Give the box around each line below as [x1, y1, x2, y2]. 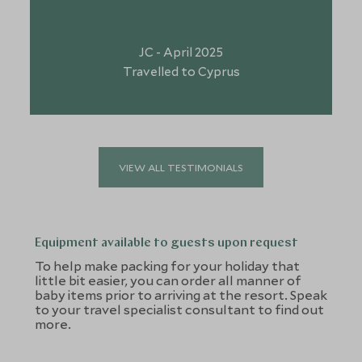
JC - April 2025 [139, 44, 223, 61]
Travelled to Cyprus [122, 63, 240, 80]
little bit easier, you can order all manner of [34, 271, 301, 289]
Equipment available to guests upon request [34, 237, 298, 250]
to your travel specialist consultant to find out [34, 301, 324, 318]
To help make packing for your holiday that [34, 257, 300, 275]
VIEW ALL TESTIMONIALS [119, 160, 243, 174]
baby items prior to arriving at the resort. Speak [34, 286, 327, 304]
